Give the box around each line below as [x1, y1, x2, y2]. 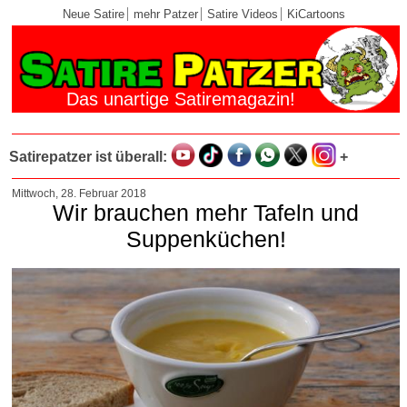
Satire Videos [206, 7, 278, 21]
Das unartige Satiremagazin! [66, 89, 295, 110]
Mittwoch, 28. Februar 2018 [12, 187, 146, 201]
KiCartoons [286, 7, 345, 21]
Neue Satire [62, 7, 124, 21]
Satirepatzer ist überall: [9, 149, 167, 165]
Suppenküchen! [125, 226, 286, 253]
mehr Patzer [133, 7, 198, 21]
